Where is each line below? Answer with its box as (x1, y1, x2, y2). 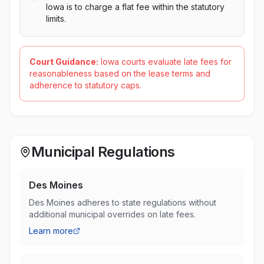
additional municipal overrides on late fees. (29, 209, 196, 219)
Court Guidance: (29, 57, 98, 67)
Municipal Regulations (31, 143, 175, 160)
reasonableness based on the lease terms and (29, 68, 210, 78)
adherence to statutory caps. (29, 80, 141, 90)
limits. (46, 14, 66, 24)
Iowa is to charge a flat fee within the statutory (46, 2, 225, 12)
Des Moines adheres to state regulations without (29, 197, 216, 207)
